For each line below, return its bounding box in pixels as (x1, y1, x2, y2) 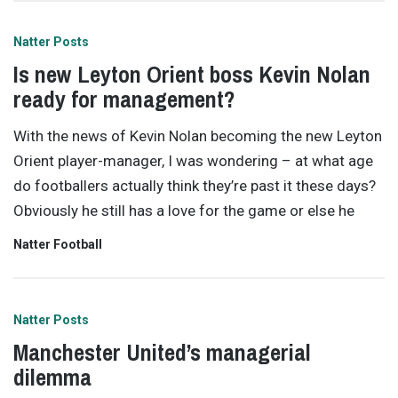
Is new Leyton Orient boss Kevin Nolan (13, 59, 370, 91)
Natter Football (13, 237, 102, 252)
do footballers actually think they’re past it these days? (13, 176, 376, 195)
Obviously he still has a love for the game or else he (13, 201, 354, 219)
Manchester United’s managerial (13, 336, 311, 368)
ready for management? (13, 84, 235, 115)
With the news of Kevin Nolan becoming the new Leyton (13, 126, 382, 145)
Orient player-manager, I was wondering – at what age (13, 151, 373, 170)
